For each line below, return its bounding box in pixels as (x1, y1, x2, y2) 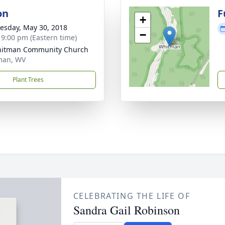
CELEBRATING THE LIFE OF (73, 190, 190, 201)
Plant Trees (13, 75, 44, 84)
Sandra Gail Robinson (73, 202, 180, 218)
